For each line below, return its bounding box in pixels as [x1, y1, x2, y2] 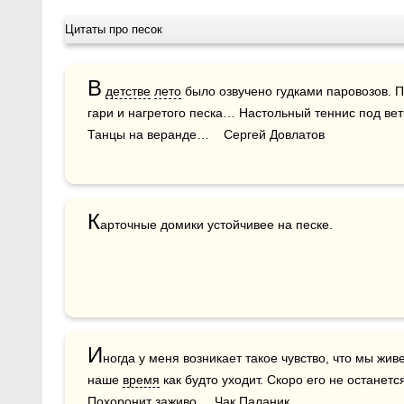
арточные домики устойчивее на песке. [100, 217, 333, 232]
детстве [106, 84, 151, 98]
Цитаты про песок [65, 23, 162, 36]
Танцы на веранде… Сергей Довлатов [87, 127, 325, 142]
